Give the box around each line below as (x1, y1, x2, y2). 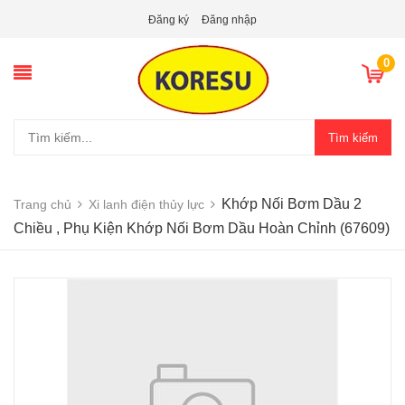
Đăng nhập (202, 14, 257, 26)
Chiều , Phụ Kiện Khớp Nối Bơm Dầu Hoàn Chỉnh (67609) (14, 221, 390, 236)
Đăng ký (148, 14, 189, 26)
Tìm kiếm (328, 130, 378, 145)
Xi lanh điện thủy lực (89, 197, 204, 212)
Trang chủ (14, 197, 71, 212)
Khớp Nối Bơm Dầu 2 (221, 196, 362, 212)
